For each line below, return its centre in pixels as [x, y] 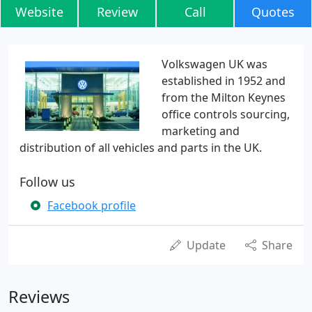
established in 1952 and [224, 81]
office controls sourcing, [226, 114]
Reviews [39, 297]
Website [39, 12]
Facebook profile [92, 205]
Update [206, 245]
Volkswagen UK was [214, 64]
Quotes [273, 12]
